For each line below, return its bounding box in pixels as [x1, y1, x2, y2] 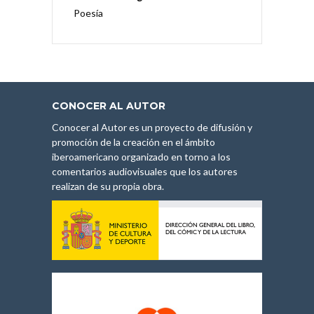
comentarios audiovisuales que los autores [52, 165, 238, 177]
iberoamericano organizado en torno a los [52, 150, 231, 163]
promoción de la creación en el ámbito [52, 135, 215, 148]
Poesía [74, 6, 103, 19]
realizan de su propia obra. [52, 179, 164, 192]
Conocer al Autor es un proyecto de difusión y [52, 121, 252, 133]
